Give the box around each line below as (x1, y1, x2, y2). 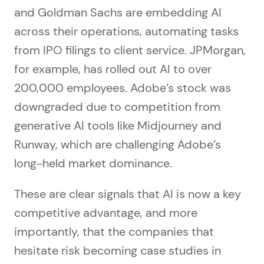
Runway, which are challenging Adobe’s (14, 137, 221, 153)
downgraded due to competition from (14, 99, 220, 115)
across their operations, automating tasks (14, 24, 239, 39)
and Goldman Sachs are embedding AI (14, 5, 222, 21)
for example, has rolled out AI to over (14, 61, 212, 77)
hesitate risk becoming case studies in (14, 243, 221, 259)
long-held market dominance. (14, 156, 172, 171)
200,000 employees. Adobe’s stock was (14, 80, 231, 96)
